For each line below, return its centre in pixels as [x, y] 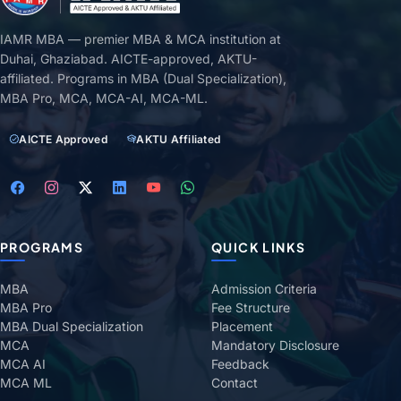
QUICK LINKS [259, 247]
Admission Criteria [264, 289]
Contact [235, 383]
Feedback [240, 364]
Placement [242, 327]
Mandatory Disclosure [275, 346]
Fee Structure [251, 308]
